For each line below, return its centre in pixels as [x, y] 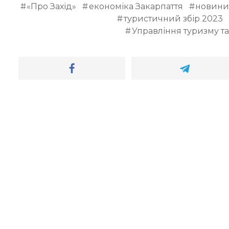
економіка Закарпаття [136, 7]
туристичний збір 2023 [173, 19]
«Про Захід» [52, 7]
